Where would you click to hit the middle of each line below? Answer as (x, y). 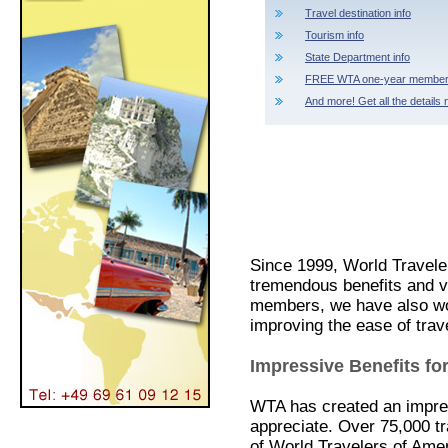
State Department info (357, 57)
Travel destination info (358, 13)
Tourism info (334, 35)
